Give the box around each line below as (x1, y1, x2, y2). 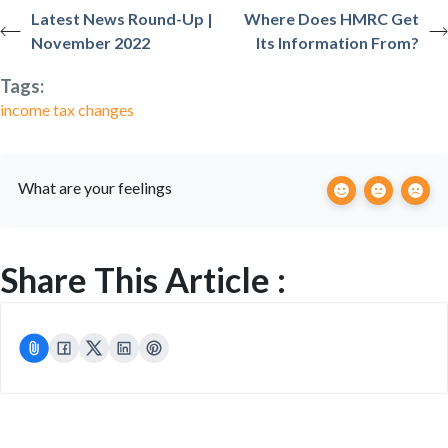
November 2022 (31, 33, 151, 52)
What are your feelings (18, 178, 172, 197)
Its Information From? (256, 33, 420, 52)
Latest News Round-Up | (31, 9, 214, 28)
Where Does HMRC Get (244, 9, 420, 28)
